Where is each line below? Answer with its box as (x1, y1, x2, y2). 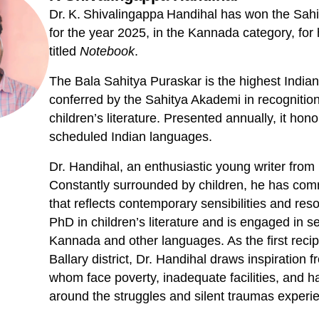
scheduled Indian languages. (49, 130, 213, 145)
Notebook (80, 44, 135, 59)
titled (49, 44, 80, 59)
